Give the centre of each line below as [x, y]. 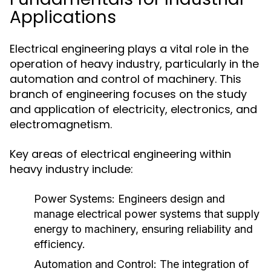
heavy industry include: [71, 169]
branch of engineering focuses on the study [128, 94]
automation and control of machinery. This [126, 79]
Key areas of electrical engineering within [120, 154]
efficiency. [60, 244]
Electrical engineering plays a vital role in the [129, 49]
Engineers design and [170, 199]
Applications [63, 17]
